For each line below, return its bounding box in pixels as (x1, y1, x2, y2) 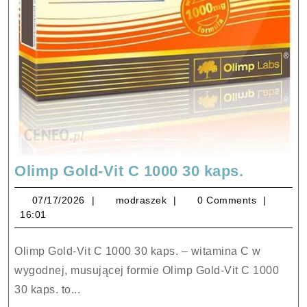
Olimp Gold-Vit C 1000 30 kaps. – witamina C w (14, 245, 23, 258)
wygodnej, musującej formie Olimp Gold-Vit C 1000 (14, 265, 280, 277)
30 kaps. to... (14, 284, 81, 296)
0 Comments (194, 195, 257, 206)
